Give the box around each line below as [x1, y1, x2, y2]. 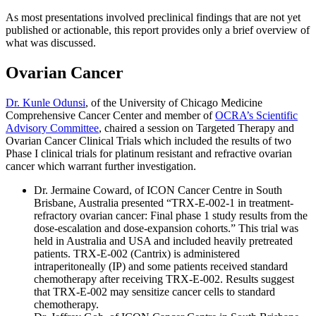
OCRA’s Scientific [215, 109, 298, 122]
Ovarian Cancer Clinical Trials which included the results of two [6, 135, 291, 147]
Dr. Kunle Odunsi [6, 97, 85, 109]
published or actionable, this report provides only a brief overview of [6, 24, 310, 37]
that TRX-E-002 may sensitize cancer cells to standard [34, 286, 275, 298]
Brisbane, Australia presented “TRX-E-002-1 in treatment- [34, 197, 293, 209]
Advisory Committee [6, 122, 99, 135]
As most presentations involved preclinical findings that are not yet [6, 11, 300, 24]
